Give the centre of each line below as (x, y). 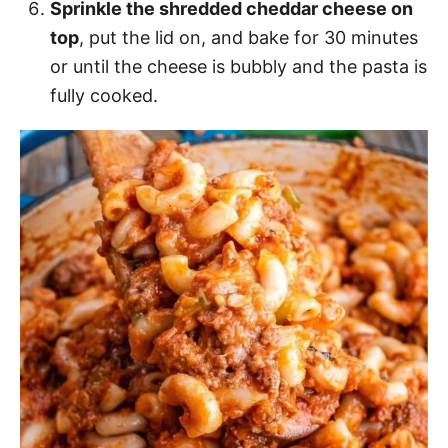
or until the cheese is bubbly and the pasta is (238, 67)
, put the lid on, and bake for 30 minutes (248, 38)
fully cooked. (104, 96)
